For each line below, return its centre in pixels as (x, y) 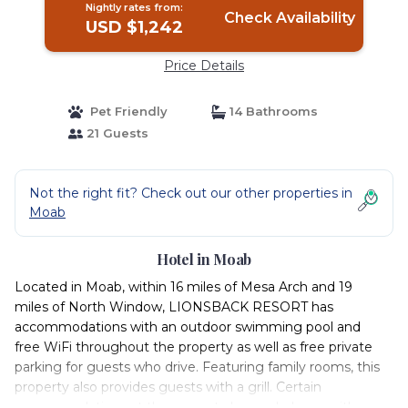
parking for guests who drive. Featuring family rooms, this (197, 367)
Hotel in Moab (204, 259)
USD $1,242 (135, 27)
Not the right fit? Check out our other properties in (191, 193)
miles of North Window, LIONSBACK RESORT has (174, 307)
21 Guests (115, 133)
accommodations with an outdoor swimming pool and (188, 327)
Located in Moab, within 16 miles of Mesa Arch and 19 (184, 287)
